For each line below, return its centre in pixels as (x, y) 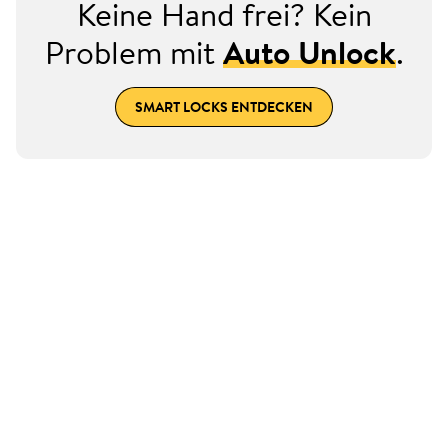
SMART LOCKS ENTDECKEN (224, 106)
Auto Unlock (309, 51)
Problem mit (133, 51)
